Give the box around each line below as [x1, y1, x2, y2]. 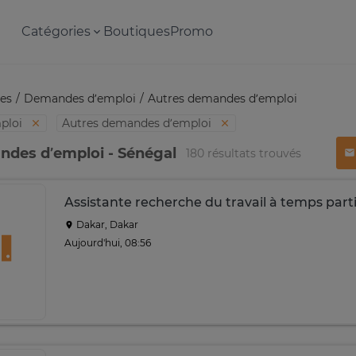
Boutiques [103, 24, 170, 39]
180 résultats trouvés [186, 145, 301, 161]
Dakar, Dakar [74, 219, 138, 230]
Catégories [21, 24, 91, 39]
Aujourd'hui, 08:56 [64, 236, 151, 249]
